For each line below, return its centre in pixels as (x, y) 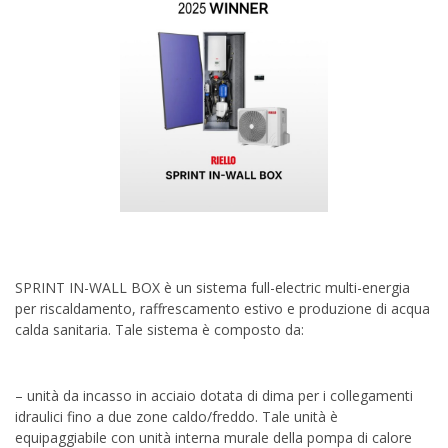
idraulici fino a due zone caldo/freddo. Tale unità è (176, 416)
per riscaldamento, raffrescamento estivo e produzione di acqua (222, 308)
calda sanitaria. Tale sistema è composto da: (159, 329)
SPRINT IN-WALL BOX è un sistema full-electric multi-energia (212, 287)
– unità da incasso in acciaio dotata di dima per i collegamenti (214, 395)
